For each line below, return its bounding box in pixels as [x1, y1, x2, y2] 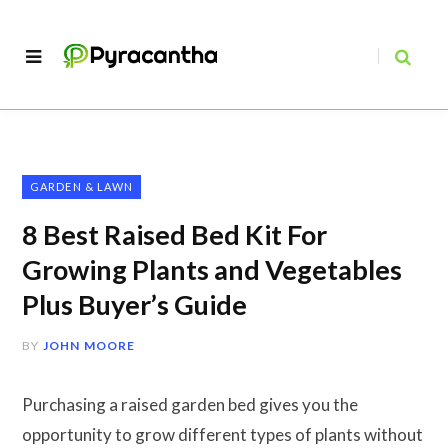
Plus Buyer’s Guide [22, 288, 247, 321]
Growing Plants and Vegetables [22, 253, 402, 286]
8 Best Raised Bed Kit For [22, 218, 327, 251]
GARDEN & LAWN [30, 180, 134, 193]
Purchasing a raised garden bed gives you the [22, 394, 358, 415]
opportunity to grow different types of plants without [22, 424, 423, 445]
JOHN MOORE [42, 338, 136, 353]
